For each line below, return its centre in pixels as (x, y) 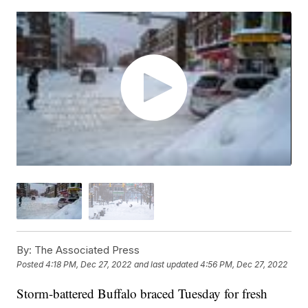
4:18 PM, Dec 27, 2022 (89, 265)
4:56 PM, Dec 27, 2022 (244, 265)
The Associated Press (86, 250)
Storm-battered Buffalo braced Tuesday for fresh (142, 293)
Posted (31, 265)
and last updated (166, 265)
